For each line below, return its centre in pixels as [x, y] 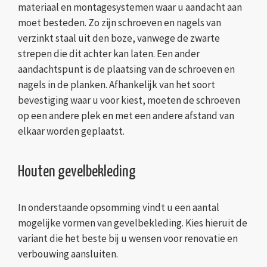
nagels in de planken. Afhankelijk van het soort [117, 85]
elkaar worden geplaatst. [71, 131]
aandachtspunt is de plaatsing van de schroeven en [126, 69]
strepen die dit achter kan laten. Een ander [109, 54]
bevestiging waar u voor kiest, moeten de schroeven [129, 100]
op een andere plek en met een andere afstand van [126, 116]
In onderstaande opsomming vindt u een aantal [119, 208]
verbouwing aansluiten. [68, 254]
